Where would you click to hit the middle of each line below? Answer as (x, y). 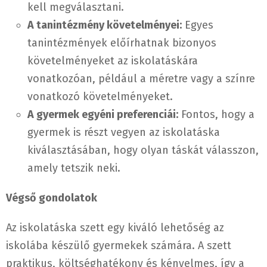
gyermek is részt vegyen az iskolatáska (124, 133)
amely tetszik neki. (74, 168)
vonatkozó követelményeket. (100, 97)
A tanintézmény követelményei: (105, 25)
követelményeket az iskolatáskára (113, 61)
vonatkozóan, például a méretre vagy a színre (141, 79)
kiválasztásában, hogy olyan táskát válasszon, (143, 150)
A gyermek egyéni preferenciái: (103, 115)
